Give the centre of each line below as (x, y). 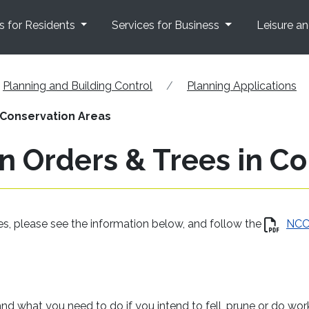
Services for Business (167, 26)
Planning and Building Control (78, 86)
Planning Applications (242, 86)
